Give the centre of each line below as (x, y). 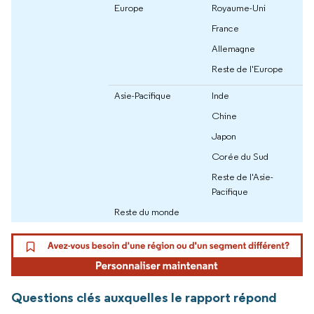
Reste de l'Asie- (243, 176)
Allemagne (233, 48)
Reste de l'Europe (247, 68)
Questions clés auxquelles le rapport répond (144, 298)
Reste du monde (147, 211)
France (225, 28)
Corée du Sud (240, 156)
